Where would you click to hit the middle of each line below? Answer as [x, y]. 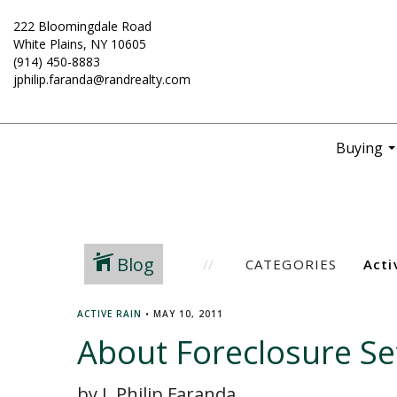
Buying [359, 148]
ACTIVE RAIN [109, 314]
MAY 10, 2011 [188, 314]
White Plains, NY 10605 [80, 44]
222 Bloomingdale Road [82, 26]
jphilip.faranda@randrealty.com [102, 79]
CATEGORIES [291, 264]
